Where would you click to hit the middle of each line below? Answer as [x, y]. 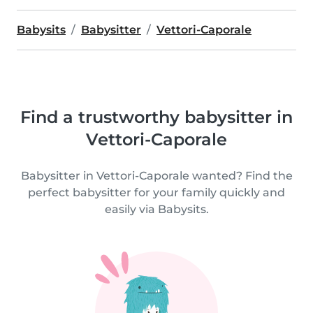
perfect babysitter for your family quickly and [156, 192]
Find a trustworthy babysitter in [156, 117]
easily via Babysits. [156, 209]
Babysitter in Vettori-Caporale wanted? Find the [156, 176]
